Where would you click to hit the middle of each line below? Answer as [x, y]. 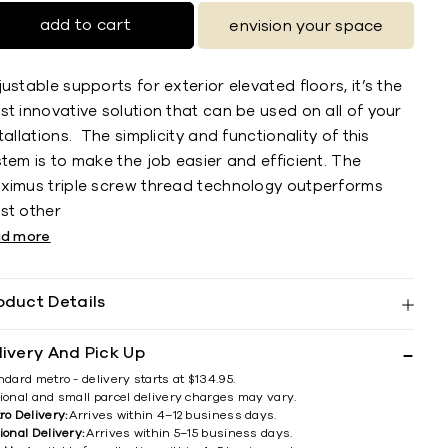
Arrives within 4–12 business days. [173, 415]
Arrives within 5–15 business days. [189, 433]
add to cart [85, 25]
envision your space [306, 25]
